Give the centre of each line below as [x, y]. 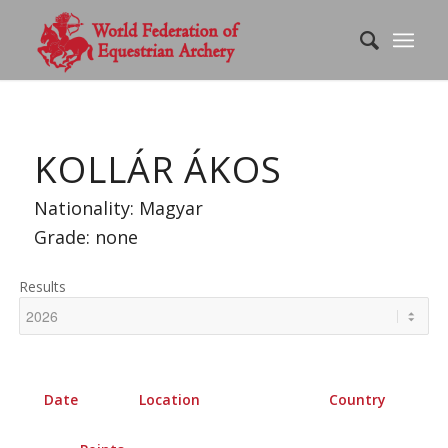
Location [169, 399]
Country [358, 399]
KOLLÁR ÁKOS [157, 169]
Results [42, 286]
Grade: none [85, 237]
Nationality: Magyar [118, 208]
